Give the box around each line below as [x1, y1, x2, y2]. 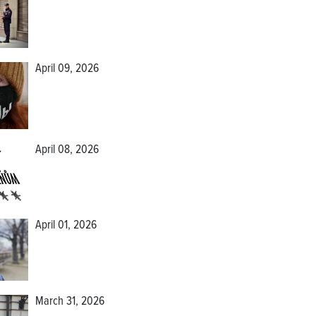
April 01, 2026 [35, 217, 97, 233]
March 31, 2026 [35, 294, 104, 310]
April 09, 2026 [35, 61, 99, 78]
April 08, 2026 [35, 142, 99, 158]
